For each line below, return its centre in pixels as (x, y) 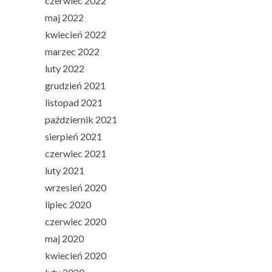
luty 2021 (65, 170)
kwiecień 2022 (76, 34)
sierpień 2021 (73, 136)
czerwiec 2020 (76, 221)
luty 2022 (65, 68)
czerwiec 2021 (76, 153)
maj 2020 (64, 238)
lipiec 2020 (68, 204)
